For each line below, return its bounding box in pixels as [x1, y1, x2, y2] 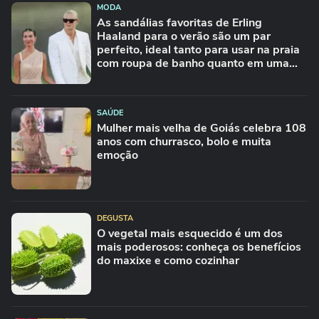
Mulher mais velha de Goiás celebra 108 [97, 120, 306, 136]
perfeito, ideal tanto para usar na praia [97, 42, 300, 58]
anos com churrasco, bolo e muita [97, 134, 271, 150]
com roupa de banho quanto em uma [97, 56, 289, 71]
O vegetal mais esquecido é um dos [97, 226, 283, 241]
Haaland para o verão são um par [97, 28, 271, 44]
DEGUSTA [97, 213, 133, 224]
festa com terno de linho [97, 69, 224, 85]
